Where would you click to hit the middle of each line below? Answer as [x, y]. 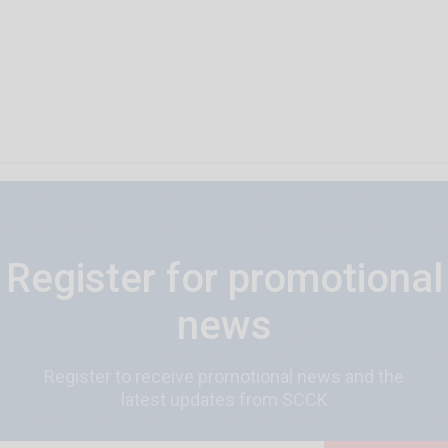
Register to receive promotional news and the [224, 377]
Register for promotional [224, 279]
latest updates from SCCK [224, 400]
